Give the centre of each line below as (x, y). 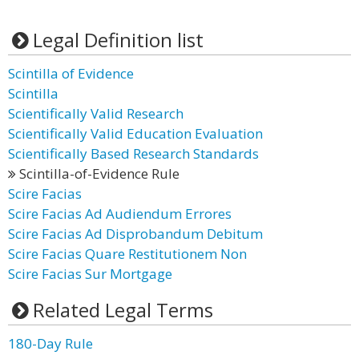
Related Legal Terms (123, 310)
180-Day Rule (50, 343)
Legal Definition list (118, 40)
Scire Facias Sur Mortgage (90, 274)
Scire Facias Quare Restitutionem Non (127, 254)
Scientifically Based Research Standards (133, 153)
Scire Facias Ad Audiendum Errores (120, 214)
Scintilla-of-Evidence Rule (98, 173)
